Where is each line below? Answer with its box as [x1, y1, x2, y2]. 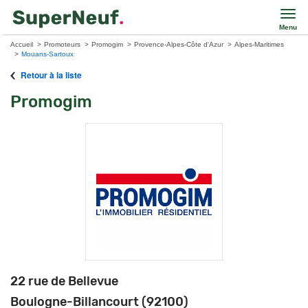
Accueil [10, 41, 33, 48]
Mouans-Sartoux [21, 50, 74, 58]
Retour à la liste [19, 69, 82, 81]
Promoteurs [44, 41, 80, 48]
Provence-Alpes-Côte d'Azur [134, 41, 223, 48]
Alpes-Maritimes [234, 41, 284, 48]
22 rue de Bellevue [10, 274, 118, 289]
